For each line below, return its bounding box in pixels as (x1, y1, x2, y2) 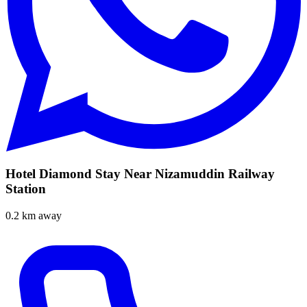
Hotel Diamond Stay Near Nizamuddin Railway (5, 167, 275, 182)
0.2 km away (5, 210, 62, 222)
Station (5, 182, 46, 197)
